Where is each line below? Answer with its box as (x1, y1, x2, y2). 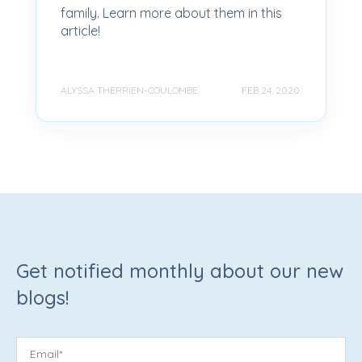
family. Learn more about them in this (61, 5, 282, 22)
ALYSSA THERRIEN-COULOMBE (61, 83, 198, 96)
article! (61, 23, 100, 40)
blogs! (16, 284, 69, 309)
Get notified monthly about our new (16, 258, 343, 283)
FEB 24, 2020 (242, 83, 300, 96)
